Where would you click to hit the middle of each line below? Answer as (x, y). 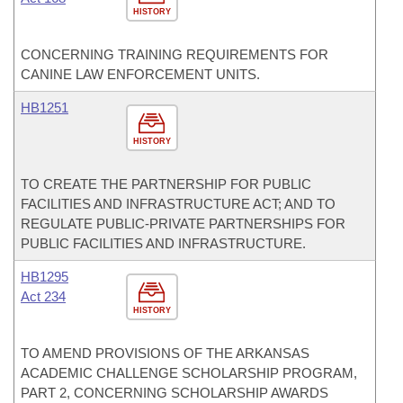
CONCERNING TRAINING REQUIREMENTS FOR (175, 54)
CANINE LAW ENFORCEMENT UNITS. (140, 74)
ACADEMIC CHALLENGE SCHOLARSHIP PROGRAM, (189, 373)
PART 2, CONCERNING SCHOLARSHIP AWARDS (175, 393)
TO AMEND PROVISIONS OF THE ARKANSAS (165, 353)
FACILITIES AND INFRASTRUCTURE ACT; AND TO (178, 204)
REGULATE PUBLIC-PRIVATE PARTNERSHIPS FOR (183, 224)
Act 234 (43, 296)
